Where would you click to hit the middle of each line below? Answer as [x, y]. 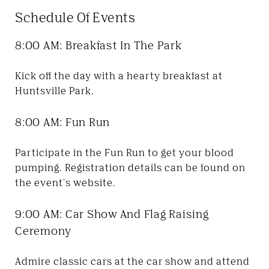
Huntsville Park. [55, 90]
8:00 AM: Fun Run [62, 122]
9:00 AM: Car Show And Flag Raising [112, 213]
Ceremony [43, 230]
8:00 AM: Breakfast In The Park [98, 45]
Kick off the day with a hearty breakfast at [119, 75]
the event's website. [65, 182]
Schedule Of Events [75, 17]
